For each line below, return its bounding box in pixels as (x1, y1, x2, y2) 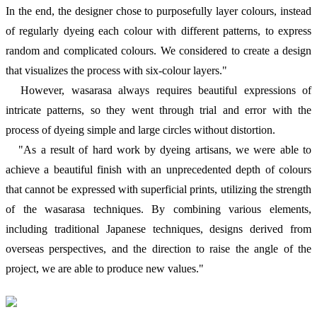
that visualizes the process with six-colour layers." (6, 64, 227, 76)
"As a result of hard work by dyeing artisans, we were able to (6, 143, 311, 156)
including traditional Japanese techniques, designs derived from (6, 222, 311, 235)
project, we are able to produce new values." (6, 262, 204, 275)
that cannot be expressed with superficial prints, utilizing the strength (6, 183, 311, 195)
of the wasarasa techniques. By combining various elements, (6, 202, 311, 215)
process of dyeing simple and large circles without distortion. (6, 123, 275, 136)
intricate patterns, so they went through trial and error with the (6, 103, 311, 116)
